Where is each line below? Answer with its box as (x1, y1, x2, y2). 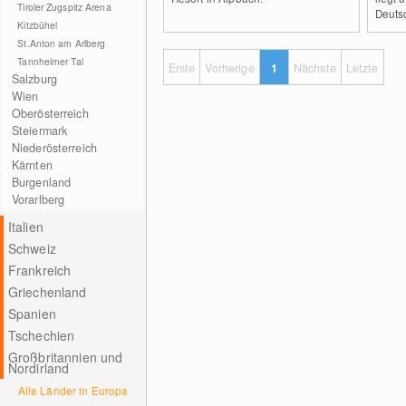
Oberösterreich (11, 105, 89, 121)
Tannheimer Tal (17, 54, 83, 68)
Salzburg (11, 71, 57, 87)
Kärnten (11, 157, 53, 173)
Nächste (293, 60, 336, 76)
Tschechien (7, 326, 75, 344)
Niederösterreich (11, 140, 97, 156)
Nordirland (7, 359, 70, 377)
